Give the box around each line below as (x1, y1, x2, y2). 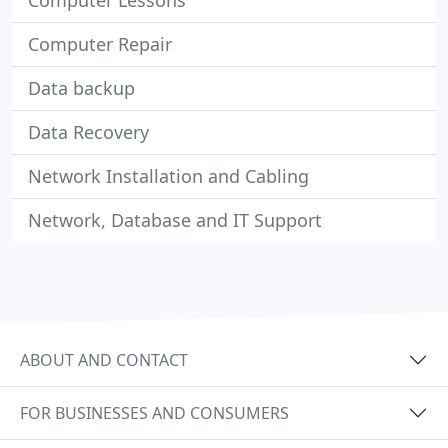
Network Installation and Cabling (28, 164, 309, 188)
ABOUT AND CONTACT (20, 348, 188, 371)
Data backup (28, 76, 135, 100)
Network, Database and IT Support (28, 208, 322, 232)
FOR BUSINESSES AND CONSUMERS (20, 401, 289, 424)
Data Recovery (28, 120, 149, 144)
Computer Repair (28, 32, 172, 56)
